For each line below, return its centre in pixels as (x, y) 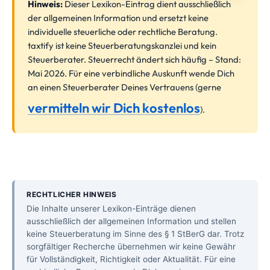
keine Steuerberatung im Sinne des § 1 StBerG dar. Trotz (135, 234)
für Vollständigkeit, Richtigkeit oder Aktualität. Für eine (131, 259)
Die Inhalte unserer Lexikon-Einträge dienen (111, 208)
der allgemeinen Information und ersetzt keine (118, 17)
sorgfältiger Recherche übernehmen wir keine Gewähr (131, 246)
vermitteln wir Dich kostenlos (114, 108)
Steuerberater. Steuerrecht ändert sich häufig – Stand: (134, 59)
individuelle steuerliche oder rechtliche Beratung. (123, 31)
